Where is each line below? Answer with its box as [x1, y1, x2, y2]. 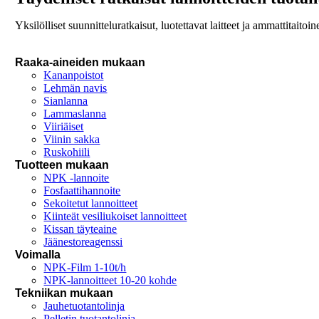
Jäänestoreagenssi [43, 236, 123, 249]
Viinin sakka [43, 133, 100, 146]
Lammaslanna [43, 108, 107, 120]
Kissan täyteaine [43, 223, 117, 236]
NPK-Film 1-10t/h [43, 261, 127, 274]
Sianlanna [43, 95, 88, 108]
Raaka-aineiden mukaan [15, 56, 146, 69]
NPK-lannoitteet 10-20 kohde [43, 274, 177, 287]
